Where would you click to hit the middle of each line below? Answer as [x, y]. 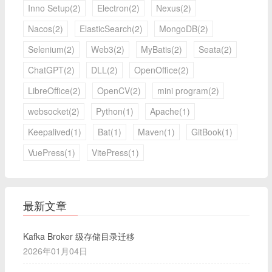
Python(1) [115, 111]
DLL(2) [104, 70]
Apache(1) [170, 111]
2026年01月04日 [55, 251]
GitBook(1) [212, 132]
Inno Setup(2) [54, 8]
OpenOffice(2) [161, 70]
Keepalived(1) [55, 132]
